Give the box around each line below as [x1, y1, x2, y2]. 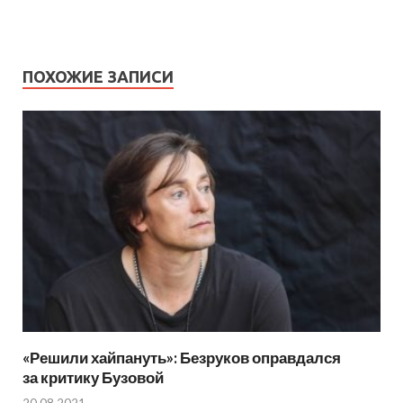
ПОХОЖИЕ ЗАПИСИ [22, 67, 174, 86]
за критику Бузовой [22, 367, 164, 387]
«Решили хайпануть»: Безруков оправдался [22, 347, 341, 367]
